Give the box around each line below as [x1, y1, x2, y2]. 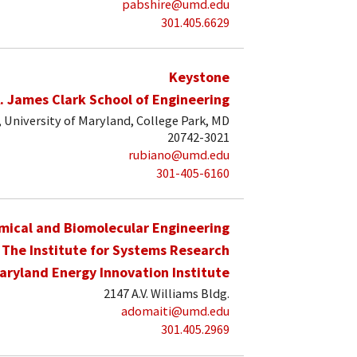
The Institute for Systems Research [2, 241, 229, 260]
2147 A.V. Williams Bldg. [104, 284, 229, 301]
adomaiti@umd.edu [121, 303, 229, 320]
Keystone [169, 68, 229, 87]
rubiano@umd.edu [128, 147, 229, 163]
